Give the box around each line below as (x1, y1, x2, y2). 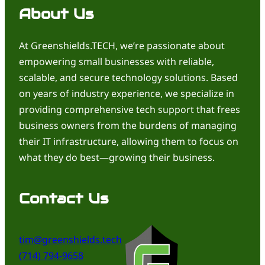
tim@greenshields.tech (19, 233, 122, 247)
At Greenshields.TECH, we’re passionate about (19, 38, 225, 52)
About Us (19, 4, 93, 23)
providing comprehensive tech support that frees (19, 102, 240, 116)
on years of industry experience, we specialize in (19, 86, 234, 100)
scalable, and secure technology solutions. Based (19, 70, 238, 84)
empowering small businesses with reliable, (19, 54, 214, 68)
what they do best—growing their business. (19, 150, 215, 164)
